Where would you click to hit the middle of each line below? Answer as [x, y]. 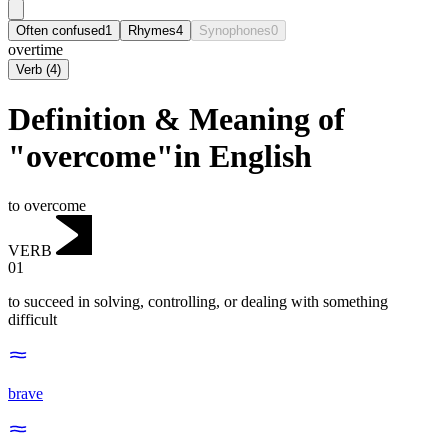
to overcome [47, 205]
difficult [32, 320]
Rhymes [152, 30]
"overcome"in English [160, 156]
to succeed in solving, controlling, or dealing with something [198, 302]
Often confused [60, 30]
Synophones [235, 30]
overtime [35, 49]
